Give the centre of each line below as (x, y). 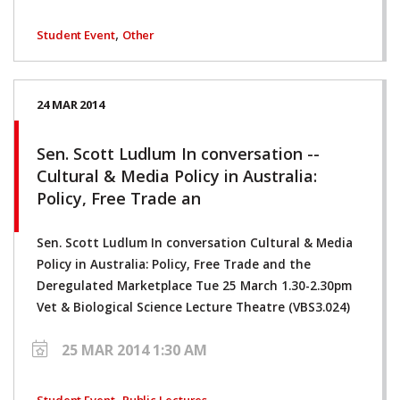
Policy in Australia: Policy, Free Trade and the (174, 264)
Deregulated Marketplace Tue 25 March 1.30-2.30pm (194, 285)
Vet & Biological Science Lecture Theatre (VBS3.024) (193, 307)
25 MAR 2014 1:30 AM (134, 350)
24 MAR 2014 (71, 104)
